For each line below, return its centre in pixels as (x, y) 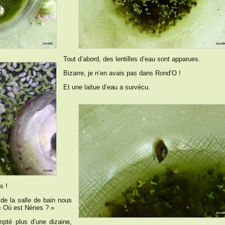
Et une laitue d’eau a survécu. (107, 87)
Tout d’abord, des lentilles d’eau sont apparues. (132, 59)
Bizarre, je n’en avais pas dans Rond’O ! (122, 73)
